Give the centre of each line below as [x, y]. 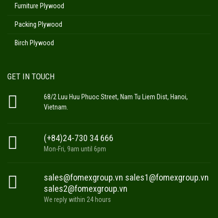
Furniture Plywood [39, 6]
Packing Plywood [38, 24]
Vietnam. [56, 107]
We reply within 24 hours [77, 199]
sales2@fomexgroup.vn [85, 188]
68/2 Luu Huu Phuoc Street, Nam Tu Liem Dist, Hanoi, [116, 97]
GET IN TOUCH [31, 76]
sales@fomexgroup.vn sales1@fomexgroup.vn [126, 177]
